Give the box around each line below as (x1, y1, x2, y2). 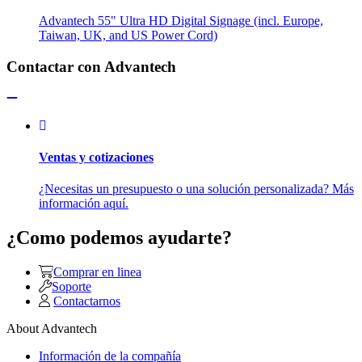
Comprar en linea (53, 265, 141, 280)
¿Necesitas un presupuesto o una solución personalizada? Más (39, 182, 354, 196)
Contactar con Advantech (6, 57, 176, 75)
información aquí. (39, 196, 128, 211)
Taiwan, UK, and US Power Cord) (39, 28, 217, 43)
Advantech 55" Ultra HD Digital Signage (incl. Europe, (39, 14, 323, 28)
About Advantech (6, 322, 97, 336)
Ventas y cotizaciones (39, 149, 154, 164)
